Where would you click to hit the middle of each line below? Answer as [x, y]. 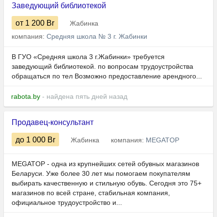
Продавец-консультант [53, 123]
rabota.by [26, 97]
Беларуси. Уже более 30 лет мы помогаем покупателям [101, 174]
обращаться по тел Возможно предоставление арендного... [107, 76]
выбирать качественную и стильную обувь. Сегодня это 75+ [107, 183]
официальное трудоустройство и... [67, 203]
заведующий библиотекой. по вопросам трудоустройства [102, 67]
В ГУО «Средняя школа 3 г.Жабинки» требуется [88, 57]
